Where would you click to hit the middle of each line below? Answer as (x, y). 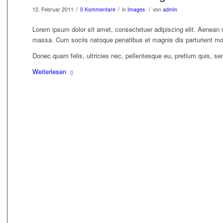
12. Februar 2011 (53, 9)
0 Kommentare (98, 9)
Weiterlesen (49, 72)
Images (136, 9)
